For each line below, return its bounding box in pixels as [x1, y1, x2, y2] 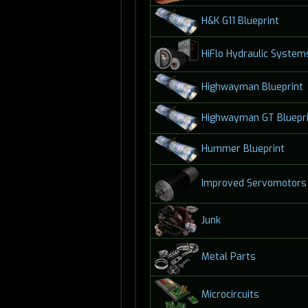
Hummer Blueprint [201, 142, 285, 155]
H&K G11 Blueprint [201, 14, 279, 27]
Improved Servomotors [201, 177, 307, 190]
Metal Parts [201, 250, 256, 263]
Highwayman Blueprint [201, 80, 303, 93]
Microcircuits [201, 287, 259, 301]
